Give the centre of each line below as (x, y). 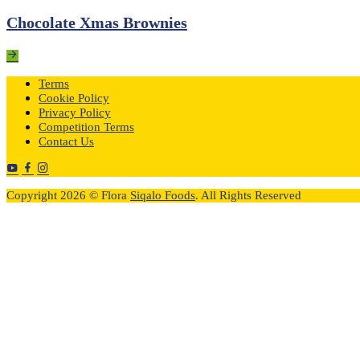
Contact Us (66, 141)
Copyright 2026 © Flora (68, 195)
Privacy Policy (75, 112)
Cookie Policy (74, 98)
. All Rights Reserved (248, 195)
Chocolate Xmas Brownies (97, 22)
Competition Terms (86, 127)
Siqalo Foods (163, 195)
